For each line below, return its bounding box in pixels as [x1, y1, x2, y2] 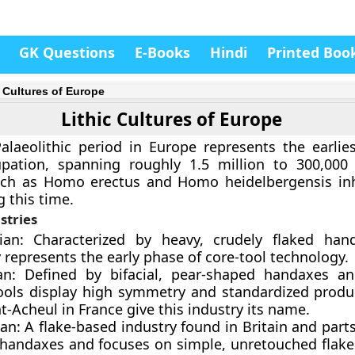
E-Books [135, 43, 190, 62]
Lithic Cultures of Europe [61, 107, 283, 132]
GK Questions [19, 43, 115, 62]
